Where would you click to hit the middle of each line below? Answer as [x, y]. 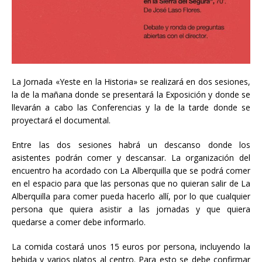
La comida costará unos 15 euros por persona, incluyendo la [131, 247]
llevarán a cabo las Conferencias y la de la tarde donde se [131, 108]
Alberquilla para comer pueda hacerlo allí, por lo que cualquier [131, 196]
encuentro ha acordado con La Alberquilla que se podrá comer [131, 171]
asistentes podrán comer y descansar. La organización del [131, 158]
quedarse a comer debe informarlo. [79, 222]
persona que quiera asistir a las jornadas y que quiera [131, 209]
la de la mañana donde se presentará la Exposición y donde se [131, 95]
